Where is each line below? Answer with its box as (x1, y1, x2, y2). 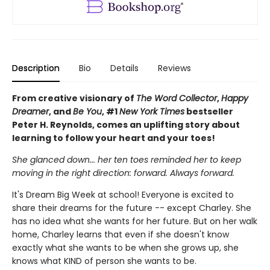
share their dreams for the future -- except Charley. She (12, 202, 251, 215)
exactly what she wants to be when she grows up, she (12, 242, 239, 254)
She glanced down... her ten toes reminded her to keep (12, 154, 241, 166)
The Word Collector (136, 92, 217, 105)
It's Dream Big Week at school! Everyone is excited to (12, 189, 234, 201)
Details (110, 62, 139, 75)
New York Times (119, 105, 184, 118)
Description (12, 62, 60, 75)
